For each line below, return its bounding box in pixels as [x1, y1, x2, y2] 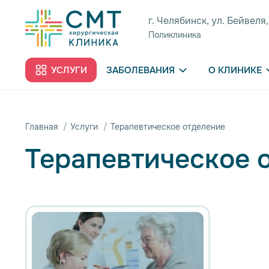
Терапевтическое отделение [110, 121, 225, 132]
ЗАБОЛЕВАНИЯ [106, 64, 175, 76]
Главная [25, 121, 58, 132]
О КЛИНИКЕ [208, 64, 262, 76]
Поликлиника [148, 29, 201, 40]
